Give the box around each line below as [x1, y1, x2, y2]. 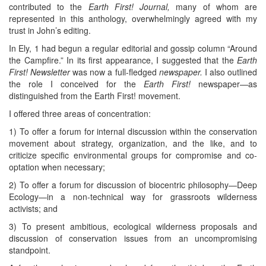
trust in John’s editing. [9, 24, 91, 37]
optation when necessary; [9, 161, 105, 173]
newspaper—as [191, 78, 257, 90]
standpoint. [9, 244, 50, 256]
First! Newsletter [9, 66, 71, 78]
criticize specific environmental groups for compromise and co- [9, 149, 257, 161]
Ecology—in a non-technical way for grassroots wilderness [9, 191, 257, 203]
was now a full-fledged [70, 66, 159, 78]
